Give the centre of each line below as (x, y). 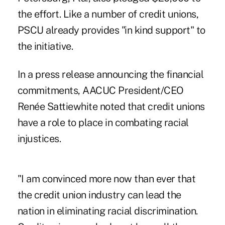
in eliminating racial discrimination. (121, 211)
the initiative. (45, 46)
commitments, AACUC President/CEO (100, 91)
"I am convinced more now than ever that (106, 179)
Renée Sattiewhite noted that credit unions (111, 107)
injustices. (39, 139)
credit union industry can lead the (107, 195)
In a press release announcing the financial (110, 75)
